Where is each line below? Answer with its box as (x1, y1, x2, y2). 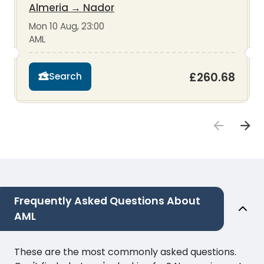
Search (49, 70, 82, 83)
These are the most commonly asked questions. (14, 245, 236, 259)
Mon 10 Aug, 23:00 (29, 19, 104, 32)
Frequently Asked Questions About (14, 193, 200, 208)
